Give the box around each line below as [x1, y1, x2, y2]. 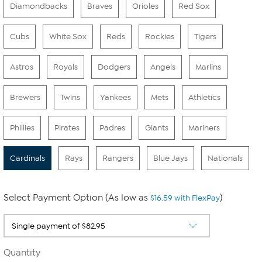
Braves [87, 1, 112, 11]
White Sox [49, 32, 87, 42]
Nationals [208, 153, 243, 163]
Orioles [132, 1, 158, 11]
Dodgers [98, 62, 130, 72]
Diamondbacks [10, 1, 67, 11]
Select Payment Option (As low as [4, 192, 150, 203]
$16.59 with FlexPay [150, 193, 220, 203]
